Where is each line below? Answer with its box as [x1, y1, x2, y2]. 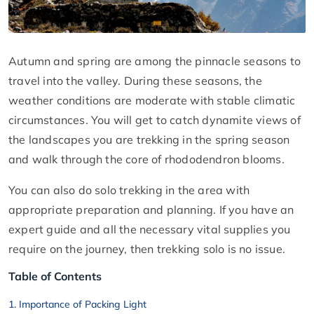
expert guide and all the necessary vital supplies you [8, 222, 291, 237]
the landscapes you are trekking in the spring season [8, 132, 290, 147]
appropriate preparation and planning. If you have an [8, 203, 294, 217]
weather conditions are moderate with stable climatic [8, 93, 296, 108]
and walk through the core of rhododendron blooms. [8, 152, 285, 167]
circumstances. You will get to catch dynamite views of [8, 113, 301, 128]
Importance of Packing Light [19, 298, 146, 311]
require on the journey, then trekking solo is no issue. [8, 242, 286, 257]
